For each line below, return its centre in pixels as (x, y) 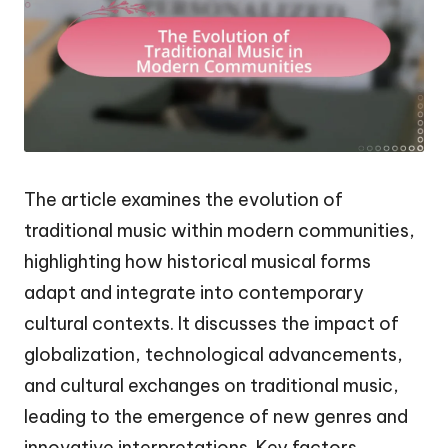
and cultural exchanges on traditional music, (211, 385)
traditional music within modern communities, (219, 230)
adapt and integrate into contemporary (194, 292)
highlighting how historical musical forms (197, 261)
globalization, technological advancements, (213, 354)
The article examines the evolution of (183, 199)
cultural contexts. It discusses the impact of (211, 323)
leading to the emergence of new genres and (216, 416)
